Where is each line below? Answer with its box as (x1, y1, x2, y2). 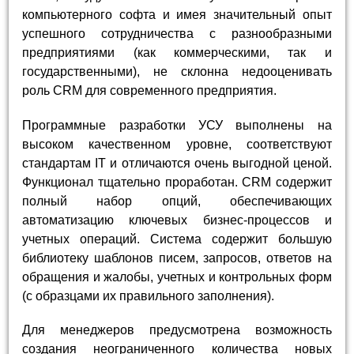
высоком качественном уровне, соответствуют (22, 137, 332, 151)
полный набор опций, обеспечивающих (22, 194, 332, 208)
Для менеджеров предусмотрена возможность (22, 322, 332, 337)
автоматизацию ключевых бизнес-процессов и (22, 213, 332, 227)
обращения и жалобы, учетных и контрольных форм (22, 269, 332, 284)
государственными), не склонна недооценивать (22, 65, 332, 79)
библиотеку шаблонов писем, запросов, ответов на (22, 250, 332, 265)
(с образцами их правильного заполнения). (22, 288, 275, 303)
